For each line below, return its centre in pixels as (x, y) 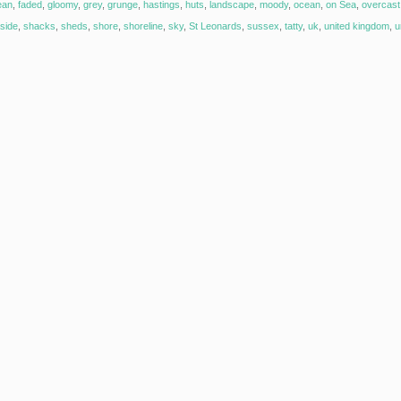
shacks (39, 26)
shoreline (143, 26)
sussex (263, 26)
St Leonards (215, 26)
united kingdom (357, 26)
